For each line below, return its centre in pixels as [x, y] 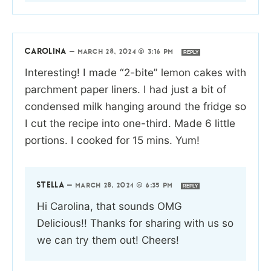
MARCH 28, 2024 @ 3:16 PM [127, 52]
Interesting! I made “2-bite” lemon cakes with [135, 72]
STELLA [51, 185]
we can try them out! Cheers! [108, 240]
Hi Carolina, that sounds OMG [109, 206]
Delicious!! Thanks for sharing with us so [135, 223]
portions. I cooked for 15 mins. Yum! [112, 140]
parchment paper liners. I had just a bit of [126, 89]
